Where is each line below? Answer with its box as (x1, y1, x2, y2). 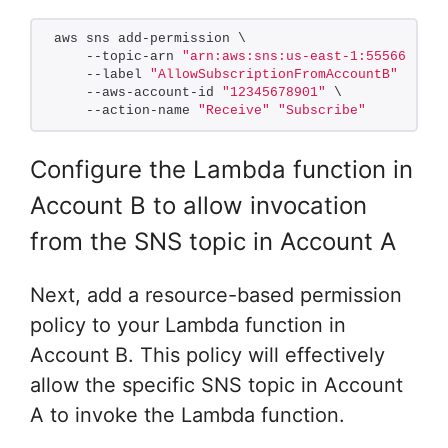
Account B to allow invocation (30, 191, 367, 220)
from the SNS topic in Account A (30, 227, 396, 256)
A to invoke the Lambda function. (30, 403, 345, 427)
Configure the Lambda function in (30, 155, 413, 184)
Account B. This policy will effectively (30, 343, 385, 367)
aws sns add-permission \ (54, 31, 246, 46)
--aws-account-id (54, 85, 222, 100)
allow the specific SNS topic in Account (30, 373, 403, 397)
